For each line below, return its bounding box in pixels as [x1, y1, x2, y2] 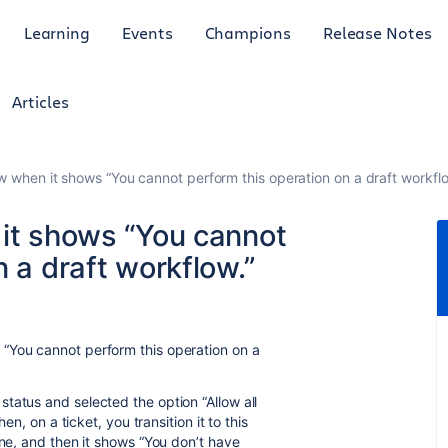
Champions [204, 21, 291, 43]
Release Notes [322, 21, 432, 43]
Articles [12, 91, 69, 112]
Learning [23, 21, 91, 43]
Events [122, 21, 173, 43]
